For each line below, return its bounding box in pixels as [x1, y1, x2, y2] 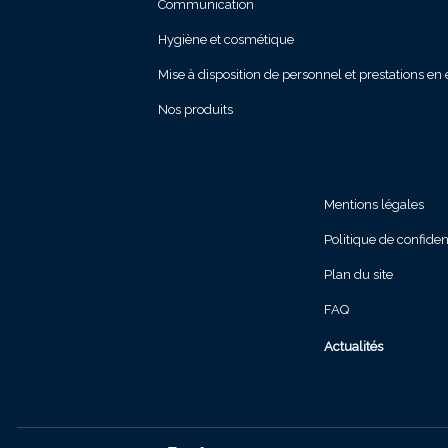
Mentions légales [323, 197, 424, 213]
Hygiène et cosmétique [157, 32, 294, 48]
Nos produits [157, 102, 233, 118]
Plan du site [323, 267, 393, 283]
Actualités [323, 339, 383, 355]
